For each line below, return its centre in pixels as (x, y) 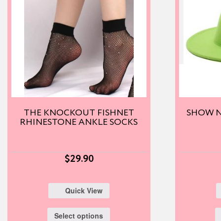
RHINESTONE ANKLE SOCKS (79, 122)
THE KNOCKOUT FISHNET (79, 113)
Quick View (84, 191)
